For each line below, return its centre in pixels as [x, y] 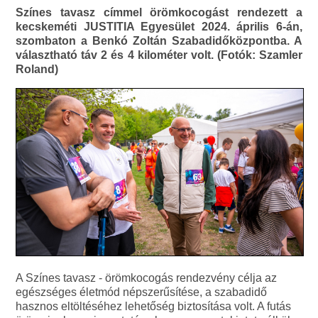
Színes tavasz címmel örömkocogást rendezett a [159, 13]
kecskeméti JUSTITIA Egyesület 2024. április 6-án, [159, 27]
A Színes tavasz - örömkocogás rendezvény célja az [147, 278]
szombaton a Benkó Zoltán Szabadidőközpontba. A [159, 41]
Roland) [37, 70]
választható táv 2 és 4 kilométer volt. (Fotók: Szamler [159, 55]
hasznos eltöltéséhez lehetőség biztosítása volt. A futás [154, 307]
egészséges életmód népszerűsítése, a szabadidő [142, 292]
